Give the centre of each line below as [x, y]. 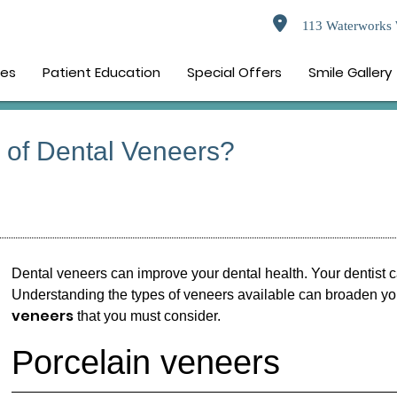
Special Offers [235, 72]
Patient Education [102, 72]
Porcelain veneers [145, 363]
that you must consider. [147, 316]
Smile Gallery [350, 72]
